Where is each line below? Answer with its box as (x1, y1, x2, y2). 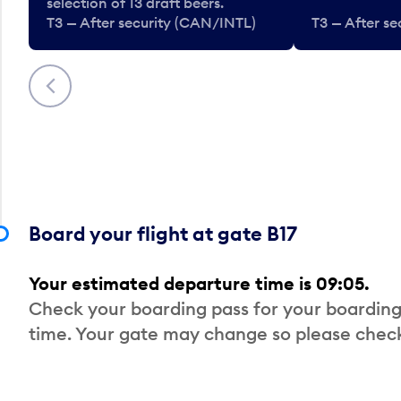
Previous (30, 65, 102, 89)
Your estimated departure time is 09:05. (29, 271, 370, 294)
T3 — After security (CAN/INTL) (47, 13, 256, 31)
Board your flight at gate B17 (29, 220, 297, 246)
